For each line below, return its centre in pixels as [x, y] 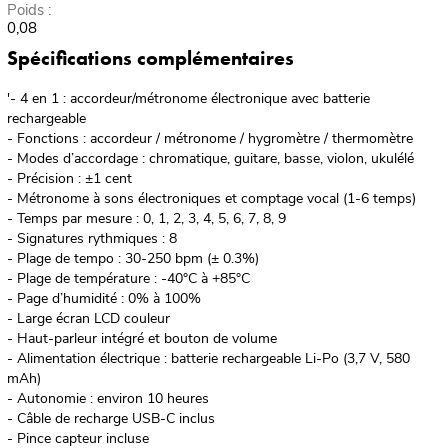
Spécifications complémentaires [150, 58]
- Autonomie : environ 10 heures [107, 399]
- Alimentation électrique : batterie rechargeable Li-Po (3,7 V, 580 [208, 359]
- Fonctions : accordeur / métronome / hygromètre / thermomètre [209, 139]
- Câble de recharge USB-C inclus [110, 419]
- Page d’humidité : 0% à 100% [103, 299]
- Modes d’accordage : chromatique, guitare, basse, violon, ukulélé [210, 159]
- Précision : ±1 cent [69, 179]
